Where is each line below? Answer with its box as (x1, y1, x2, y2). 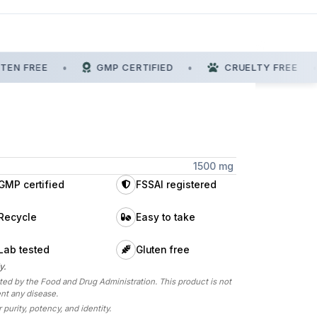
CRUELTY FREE (217, 61, 290, 73)
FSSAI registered (135, 179, 217, 191)
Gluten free (135, 244, 190, 256)
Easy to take (135, 212, 195, 224)
